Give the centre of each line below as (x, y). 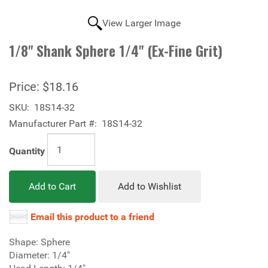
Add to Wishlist (150, 186)
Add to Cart (52, 186)
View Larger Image (141, 23)
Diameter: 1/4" (39, 255)
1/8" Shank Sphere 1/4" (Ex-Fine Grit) (116, 50)
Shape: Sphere (39, 242)
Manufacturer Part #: (53, 124)
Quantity (27, 151)
